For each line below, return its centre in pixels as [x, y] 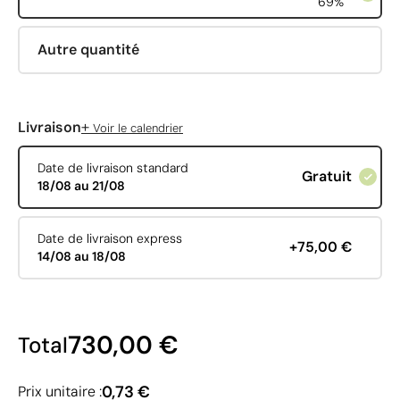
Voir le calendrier [136, 128]
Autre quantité [88, 49]
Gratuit [326, 177]
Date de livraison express [109, 239]
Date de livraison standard [112, 168]
